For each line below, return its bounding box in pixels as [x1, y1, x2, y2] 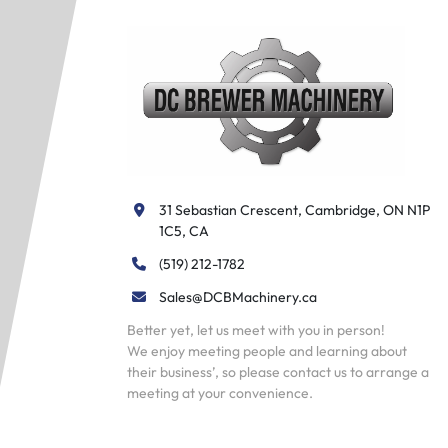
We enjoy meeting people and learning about [127, 342, 407, 361]
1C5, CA [159, 222, 209, 241]
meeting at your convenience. [127, 384, 313, 403]
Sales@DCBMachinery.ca [159, 288, 317, 307]
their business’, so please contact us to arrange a [127, 363, 429, 382]
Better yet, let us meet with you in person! [127, 321, 385, 340]
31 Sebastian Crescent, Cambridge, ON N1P [159, 201, 430, 220]
